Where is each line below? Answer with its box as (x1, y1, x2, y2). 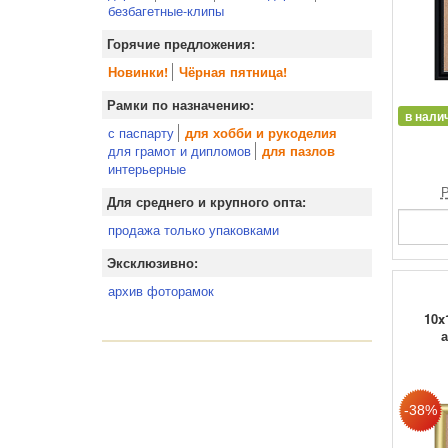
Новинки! (108, 63, 168, 81)
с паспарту (108, 123, 174, 142)
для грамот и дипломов (108, 141, 251, 160)
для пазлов (262, 142, 335, 160)
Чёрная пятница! (179, 63, 287, 81)
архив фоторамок (108, 281, 214, 300)
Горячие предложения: (107, 35, 255, 53)
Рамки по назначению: (107, 96, 254, 114)
